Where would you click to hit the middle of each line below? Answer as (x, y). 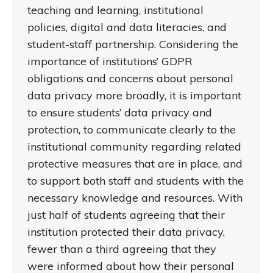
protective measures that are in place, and (135, 164)
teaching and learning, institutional (115, 10)
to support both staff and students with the (136, 181)
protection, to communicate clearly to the (132, 130)
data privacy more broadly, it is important (134, 96)
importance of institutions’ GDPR (110, 62)
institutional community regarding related (134, 147)
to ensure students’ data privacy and (120, 113)
